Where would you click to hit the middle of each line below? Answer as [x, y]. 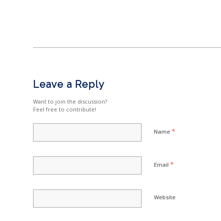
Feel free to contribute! [65, 110]
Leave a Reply [69, 85]
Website [165, 197]
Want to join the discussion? [70, 102]
